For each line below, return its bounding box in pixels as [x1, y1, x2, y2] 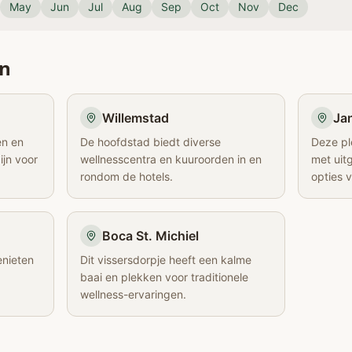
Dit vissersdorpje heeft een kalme [80, 253, 252, 266]
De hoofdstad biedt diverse [80, 135, 222, 148]
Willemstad [102, 110, 170, 126]
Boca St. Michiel [102, 228, 200, 244]
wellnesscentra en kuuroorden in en [80, 152, 262, 166]
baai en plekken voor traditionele [80, 270, 249, 284]
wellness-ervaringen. [80, 288, 187, 301]
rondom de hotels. [80, 170, 174, 183]
